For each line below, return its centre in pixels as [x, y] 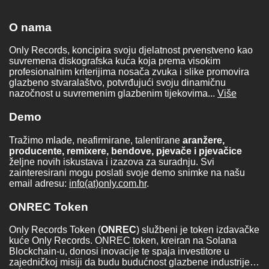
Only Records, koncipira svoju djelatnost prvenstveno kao [131, 50]
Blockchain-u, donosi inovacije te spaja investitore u [119, 252]
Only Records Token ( [55, 230]
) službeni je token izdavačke [198, 230]
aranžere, [204, 140]
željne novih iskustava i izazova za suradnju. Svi [112, 162]
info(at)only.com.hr [108, 183]
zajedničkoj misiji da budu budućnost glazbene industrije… [134, 262]
